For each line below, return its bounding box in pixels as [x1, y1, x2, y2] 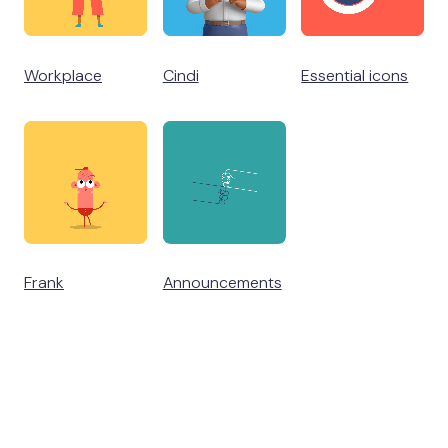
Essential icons [301, 64, 409, 86]
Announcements [162, 272, 282, 294]
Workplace [24, 64, 102, 86]
